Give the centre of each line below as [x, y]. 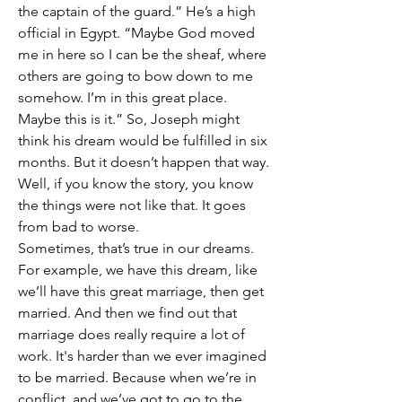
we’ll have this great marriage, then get [141, 291]
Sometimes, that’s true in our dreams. [136, 248]
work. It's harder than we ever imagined [142, 356]
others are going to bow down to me [135, 76]
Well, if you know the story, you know [135, 184]
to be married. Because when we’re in [137, 377]
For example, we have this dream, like [138, 270]
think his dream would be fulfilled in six [143, 140]
